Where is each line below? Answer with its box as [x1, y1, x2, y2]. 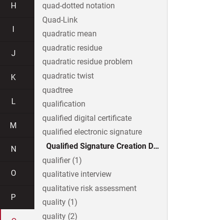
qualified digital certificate [42, 113, 132, 123]
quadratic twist [42, 71, 94, 81]
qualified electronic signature [42, 127, 142, 137]
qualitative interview [42, 169, 111, 179]
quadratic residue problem [42, 57, 133, 67]
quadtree [42, 85, 73, 95]
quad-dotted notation [42, 1, 115, 11]
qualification [42, 99, 85, 109]
